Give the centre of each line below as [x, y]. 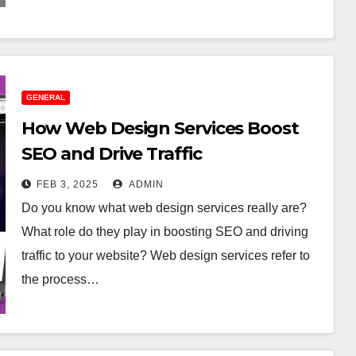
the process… [60, 279]
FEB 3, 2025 [67, 184]
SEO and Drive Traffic [111, 154]
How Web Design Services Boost [160, 128]
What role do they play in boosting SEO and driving [164, 232]
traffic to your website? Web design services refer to [165, 255]
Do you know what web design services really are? [164, 208]
